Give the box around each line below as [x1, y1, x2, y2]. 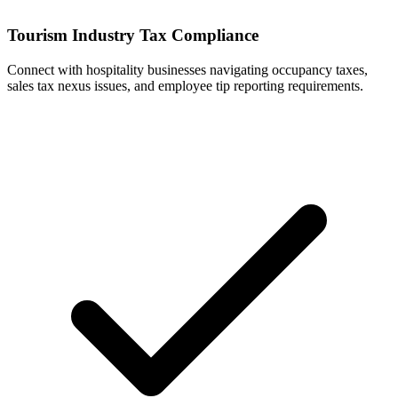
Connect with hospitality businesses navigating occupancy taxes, [7, 61, 368, 77]
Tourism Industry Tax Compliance [7, 25, 259, 44]
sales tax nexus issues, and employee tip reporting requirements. [7, 77, 363, 93]
